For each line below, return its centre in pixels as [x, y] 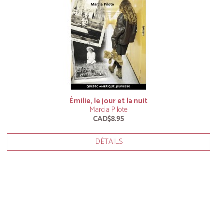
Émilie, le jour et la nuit [108, 101]
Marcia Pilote [108, 110]
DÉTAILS [108, 142]
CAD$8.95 [108, 118]
